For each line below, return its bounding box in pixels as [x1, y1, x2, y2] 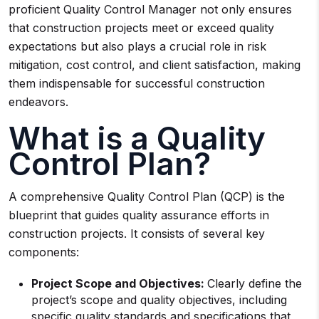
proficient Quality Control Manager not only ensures [9, 2, 292, 16]
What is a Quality [9, 119, 266, 157]
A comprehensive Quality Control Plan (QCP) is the [9, 189, 285, 204]
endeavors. [9, 95, 68, 109]
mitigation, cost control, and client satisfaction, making [9, 58, 300, 72]
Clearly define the [207, 276, 302, 291]
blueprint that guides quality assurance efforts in [9, 208, 269, 222]
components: [9, 245, 79, 259]
